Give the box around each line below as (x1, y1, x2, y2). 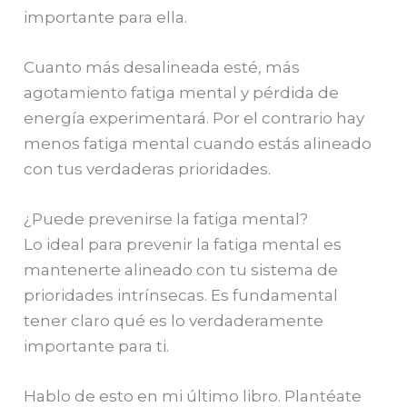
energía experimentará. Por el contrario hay (24, 108, 365, 127)
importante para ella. (24, 7, 188, 26)
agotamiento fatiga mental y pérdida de (24, 83, 340, 102)
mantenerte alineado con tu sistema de (24, 261, 339, 280)
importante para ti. (24, 337, 170, 356)
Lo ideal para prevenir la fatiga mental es (24, 235, 342, 254)
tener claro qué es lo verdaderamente (24, 312, 324, 331)
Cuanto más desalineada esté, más (24, 57, 301, 76)
